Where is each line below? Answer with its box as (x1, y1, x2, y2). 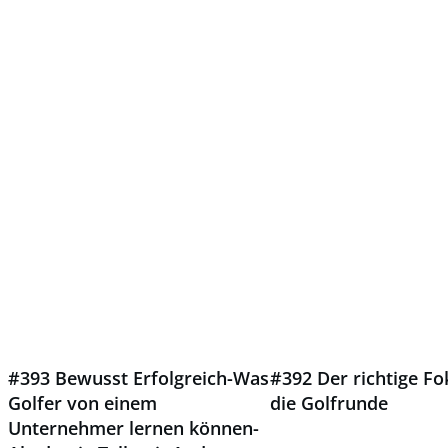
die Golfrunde (270, 391, 389, 415)
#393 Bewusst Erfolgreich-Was (8, 366, 269, 390)
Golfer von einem (8, 391, 157, 415)
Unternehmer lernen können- (8, 416, 259, 440)
